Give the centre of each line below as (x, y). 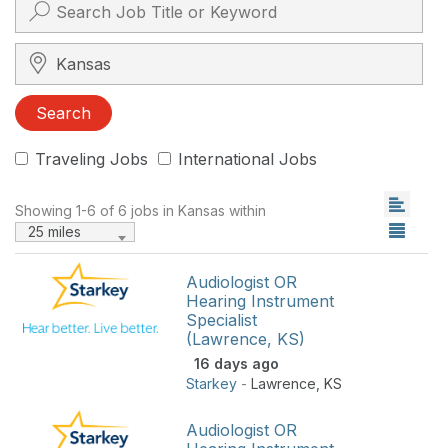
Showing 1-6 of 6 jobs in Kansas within (140, 210)
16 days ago (232, 363)
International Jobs (247, 158)
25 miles (54, 231)
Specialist (221, 319)
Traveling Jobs (91, 158)
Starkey (211, 383)
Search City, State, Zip (98, 52)
